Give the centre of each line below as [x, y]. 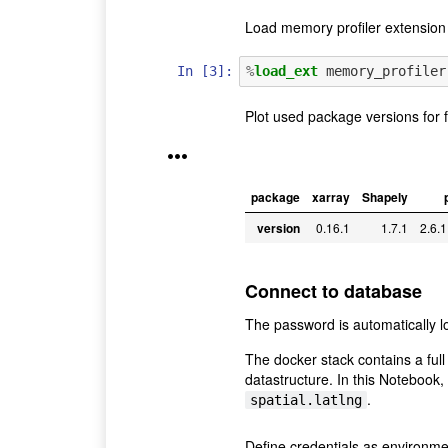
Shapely [384, 197]
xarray [330, 197]
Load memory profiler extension [345, 27]
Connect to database [333, 290]
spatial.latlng [305, 399]
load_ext [285, 70]
